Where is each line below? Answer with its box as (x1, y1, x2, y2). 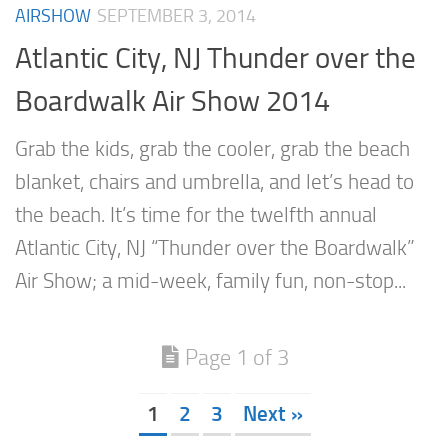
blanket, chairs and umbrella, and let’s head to (15, 170, 414, 195)
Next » (243, 400, 303, 426)
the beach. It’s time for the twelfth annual (15, 203, 377, 228)
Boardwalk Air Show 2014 (15, 84, 330, 119)
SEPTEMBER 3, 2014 (97, 4, 256, 27)
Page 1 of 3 (184, 344, 289, 372)
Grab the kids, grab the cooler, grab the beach (15, 137, 410, 162)
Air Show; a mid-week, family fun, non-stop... (15, 269, 406, 294)
